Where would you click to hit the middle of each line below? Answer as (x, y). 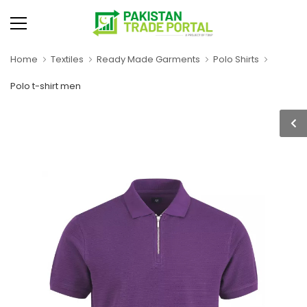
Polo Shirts (236, 59)
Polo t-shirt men (46, 86)
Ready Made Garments (148, 59)
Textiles (67, 59)
